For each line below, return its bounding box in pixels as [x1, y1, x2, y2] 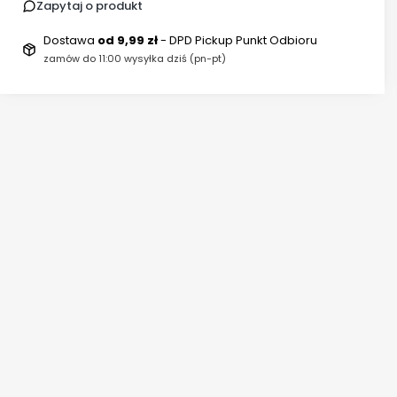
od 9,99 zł [97, 32, 160, 50]
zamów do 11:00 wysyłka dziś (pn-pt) [43, 51, 226, 66]
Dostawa [43, 32, 97, 50]
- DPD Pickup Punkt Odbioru [160, 32, 317, 50]
